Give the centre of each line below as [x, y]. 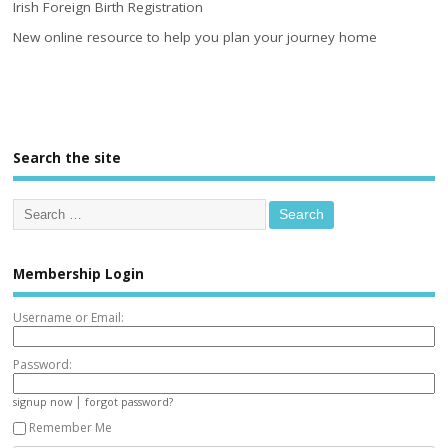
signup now [43, 402]
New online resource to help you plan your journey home [195, 37]
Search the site [67, 158]
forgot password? [129, 402]
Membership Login [79, 273]
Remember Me [71, 428]
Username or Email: [69, 318]
